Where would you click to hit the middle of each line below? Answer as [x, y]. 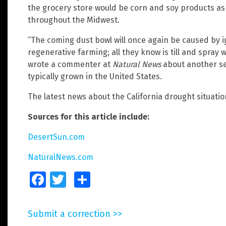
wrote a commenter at [70, 64]
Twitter [75, 179]
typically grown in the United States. [95, 76]
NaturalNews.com [61, 157]
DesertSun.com [56, 137]
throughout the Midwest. [74, 20]
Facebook [60, 179]
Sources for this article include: [89, 117]
